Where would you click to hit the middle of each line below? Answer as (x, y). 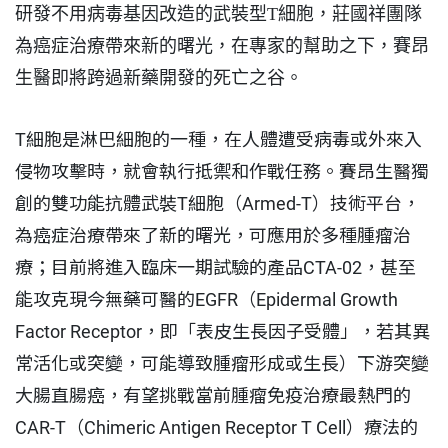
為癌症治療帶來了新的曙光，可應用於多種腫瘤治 (213, 235)
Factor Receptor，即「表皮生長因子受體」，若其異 (222, 331)
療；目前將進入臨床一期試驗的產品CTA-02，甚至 (215, 267)
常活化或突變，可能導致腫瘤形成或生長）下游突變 (222, 363)
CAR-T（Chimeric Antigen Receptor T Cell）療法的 (216, 427)
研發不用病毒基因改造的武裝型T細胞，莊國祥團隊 (218, 13)
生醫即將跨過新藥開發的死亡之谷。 (161, 77)
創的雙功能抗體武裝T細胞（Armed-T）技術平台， (217, 203)
